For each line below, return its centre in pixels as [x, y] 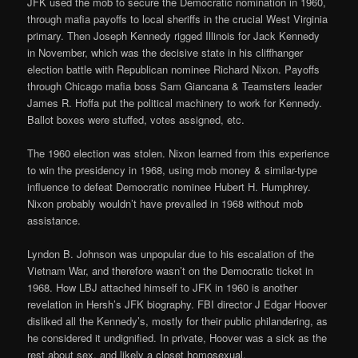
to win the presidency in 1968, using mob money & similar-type [173, 170]
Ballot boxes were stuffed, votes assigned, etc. [136, 120]
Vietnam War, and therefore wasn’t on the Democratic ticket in [171, 271]
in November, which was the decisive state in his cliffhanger [165, 53]
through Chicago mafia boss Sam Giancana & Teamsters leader [175, 86]
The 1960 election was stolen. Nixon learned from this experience [179, 153]
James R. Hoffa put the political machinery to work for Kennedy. [175, 103]
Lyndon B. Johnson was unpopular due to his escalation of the [171, 254]
